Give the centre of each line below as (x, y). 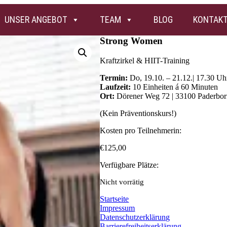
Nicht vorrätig (122, 182)
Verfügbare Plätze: (129, 165)
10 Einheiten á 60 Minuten (175, 87)
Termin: (114, 78)
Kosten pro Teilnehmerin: (141, 130)
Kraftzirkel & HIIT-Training (145, 60)
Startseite (115, 199)
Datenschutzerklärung (135, 217)
